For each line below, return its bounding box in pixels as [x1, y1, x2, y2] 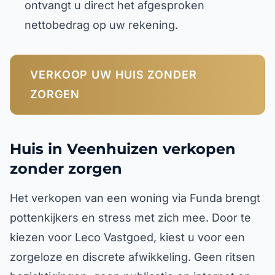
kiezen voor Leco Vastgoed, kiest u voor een [10, 231, 245, 244]
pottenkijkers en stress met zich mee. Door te [10, 211, 251, 224]
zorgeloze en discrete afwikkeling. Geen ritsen [10, 250, 255, 263]
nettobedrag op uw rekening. [25, 18, 178, 31]
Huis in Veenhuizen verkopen [10, 140, 236, 158]
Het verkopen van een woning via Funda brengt [10, 192, 260, 204]
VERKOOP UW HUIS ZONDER [30, 68, 197, 81]
